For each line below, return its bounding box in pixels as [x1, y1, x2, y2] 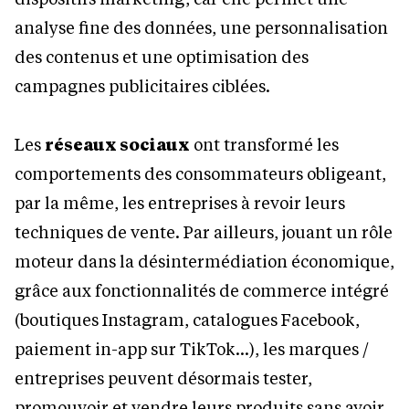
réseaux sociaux [45, 132, 190, 155]
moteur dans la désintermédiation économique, [15, 249, 394, 272]
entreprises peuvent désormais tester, [15, 366, 312, 389]
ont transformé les [190, 132, 339, 155]
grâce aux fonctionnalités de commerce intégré [15, 278, 389, 301]
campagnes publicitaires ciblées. [15, 74, 270, 97]
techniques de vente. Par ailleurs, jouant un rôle [15, 220, 393, 243]
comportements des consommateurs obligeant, [15, 162, 386, 184]
